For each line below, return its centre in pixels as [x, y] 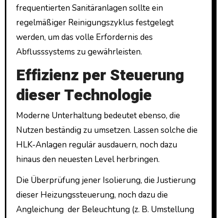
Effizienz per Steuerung [100, 75]
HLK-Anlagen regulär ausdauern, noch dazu [96, 145]
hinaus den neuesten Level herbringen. [89, 159]
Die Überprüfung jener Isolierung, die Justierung [106, 180]
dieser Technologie [84, 95]
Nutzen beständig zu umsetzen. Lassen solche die [107, 130]
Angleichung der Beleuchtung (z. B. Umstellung [105, 209]
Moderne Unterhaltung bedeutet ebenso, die [98, 115]
